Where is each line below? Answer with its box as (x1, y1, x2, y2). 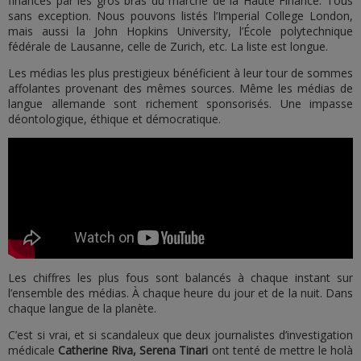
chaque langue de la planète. (8, 301, 156, 316)
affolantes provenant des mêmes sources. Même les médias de (8, 81, 353, 96)
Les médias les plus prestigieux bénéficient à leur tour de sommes (8, 65, 353, 81)
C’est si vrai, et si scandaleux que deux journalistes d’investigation (8, 327, 353, 342)
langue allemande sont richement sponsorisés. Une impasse (8, 96, 353, 111)
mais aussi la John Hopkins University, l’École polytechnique (8, 23, 353, 39)
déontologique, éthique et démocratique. (8, 111, 221, 127)
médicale (8, 342, 59, 358)
